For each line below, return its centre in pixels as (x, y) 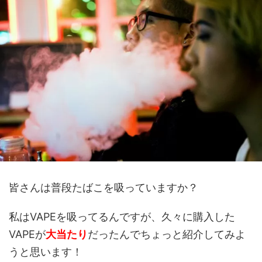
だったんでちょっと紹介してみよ (167, 235)
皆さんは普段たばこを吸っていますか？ (104, 188)
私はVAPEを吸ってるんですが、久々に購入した (122, 217)
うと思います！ (46, 252)
